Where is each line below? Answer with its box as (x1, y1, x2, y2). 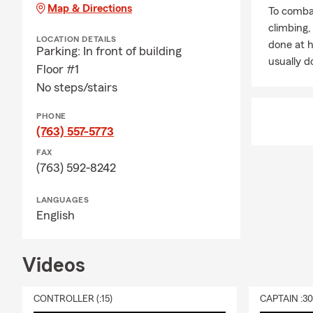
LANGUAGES (36, 196, 89, 204)
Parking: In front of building (36, 45, 182, 57)
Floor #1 (36, 63, 79, 75)
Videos (22, 255, 85, 276)
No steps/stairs (36, 81, 117, 94)
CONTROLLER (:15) (34, 294, 112, 304)
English (36, 209, 75, 221)
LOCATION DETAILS (36, 35, 117, 43)
